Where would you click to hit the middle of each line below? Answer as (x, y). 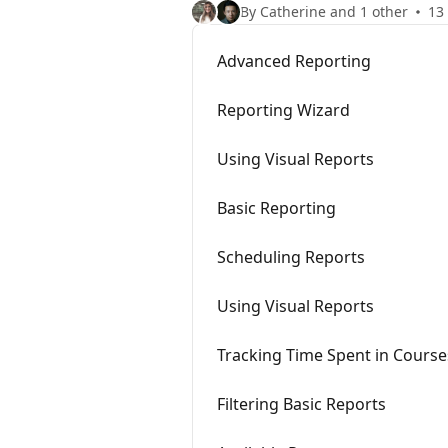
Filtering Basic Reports (301, 404)
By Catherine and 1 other (324, 11)
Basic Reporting (276, 208)
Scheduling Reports (291, 257)
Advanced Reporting (294, 61)
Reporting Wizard (283, 110)
